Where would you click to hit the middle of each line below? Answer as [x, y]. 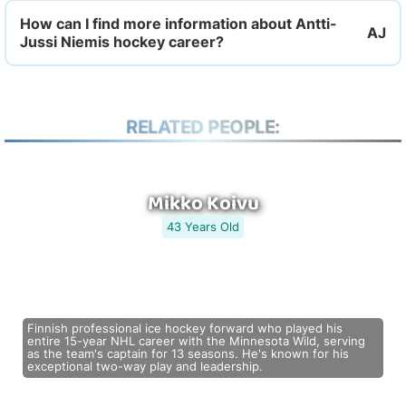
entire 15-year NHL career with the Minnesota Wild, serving [196, 341]
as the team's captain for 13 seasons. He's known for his [188, 354]
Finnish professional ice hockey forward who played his [185, 329]
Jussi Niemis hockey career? [122, 42]
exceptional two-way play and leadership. [145, 367]
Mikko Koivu [203, 204]
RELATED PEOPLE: [203, 127]
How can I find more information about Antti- [179, 24]
